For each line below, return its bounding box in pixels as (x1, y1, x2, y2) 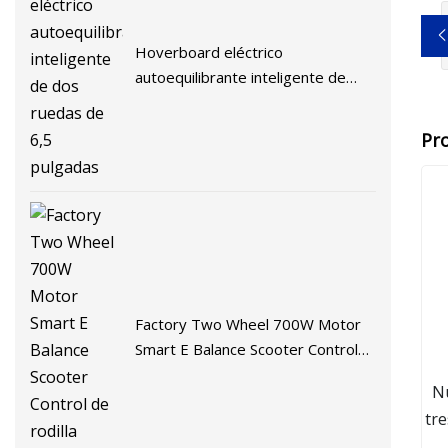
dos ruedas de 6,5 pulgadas (135, 91, 328, 112)
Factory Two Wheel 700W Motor (135, 313, 362, 334)
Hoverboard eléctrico (135, 41, 284, 62)
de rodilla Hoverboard (135, 363, 288, 384)
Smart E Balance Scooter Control (135, 338, 359, 359)
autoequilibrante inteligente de (135, 66, 347, 87)
